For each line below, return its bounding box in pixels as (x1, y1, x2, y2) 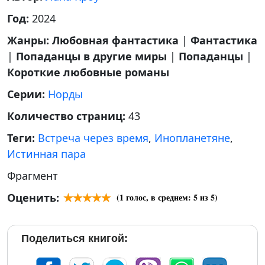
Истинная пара (7, 147, 86, 161)
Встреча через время (38, 131, 148, 145)
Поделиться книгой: (21, 232, 128, 244)
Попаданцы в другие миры (16, 49, 167, 63)
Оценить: (7, 190, 59, 205)
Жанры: (7, 33, 52, 47)
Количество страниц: (7, 109, 128, 123)
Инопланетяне (154, 131, 230, 145)
